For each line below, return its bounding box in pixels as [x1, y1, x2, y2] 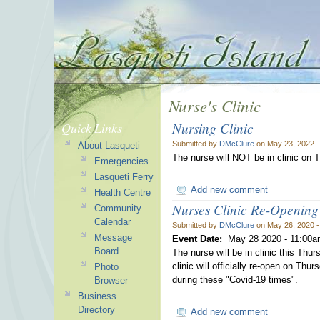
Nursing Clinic [172, 119, 254, 137]
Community [94, 203, 141, 214]
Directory [77, 304, 115, 315]
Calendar [94, 216, 131, 227]
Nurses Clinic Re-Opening [172, 200, 319, 219]
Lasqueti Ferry [94, 171, 154, 182]
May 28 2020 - [228, 234, 290, 244]
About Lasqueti [77, 140, 140, 151]
